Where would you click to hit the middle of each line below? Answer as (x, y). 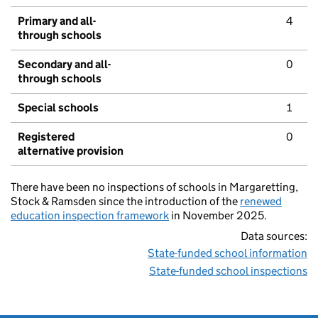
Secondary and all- (64, 65)
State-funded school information (227, 253)
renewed (261, 202)
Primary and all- (57, 21)
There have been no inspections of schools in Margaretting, (154, 187)
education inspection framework (90, 216)
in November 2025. (218, 216)
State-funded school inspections (228, 271)
